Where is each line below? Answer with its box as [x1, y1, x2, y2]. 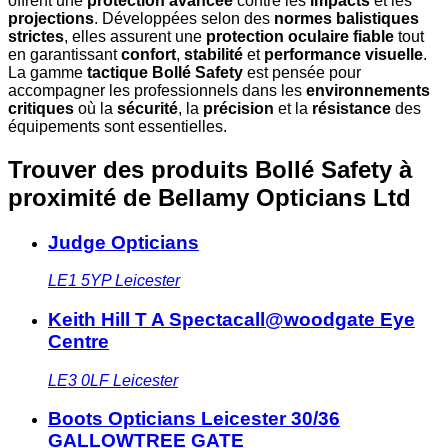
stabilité [184, 45, 243, 63]
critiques [8, 99, 74, 117]
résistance [312, 99, 391, 117]
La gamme [8, 63, 87, 81]
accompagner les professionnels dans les [8, 81, 306, 99]
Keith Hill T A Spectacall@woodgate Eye [48, 309, 415, 331]
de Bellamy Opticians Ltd [123, 183, 411, 211]
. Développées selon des [94, 9, 274, 27]
